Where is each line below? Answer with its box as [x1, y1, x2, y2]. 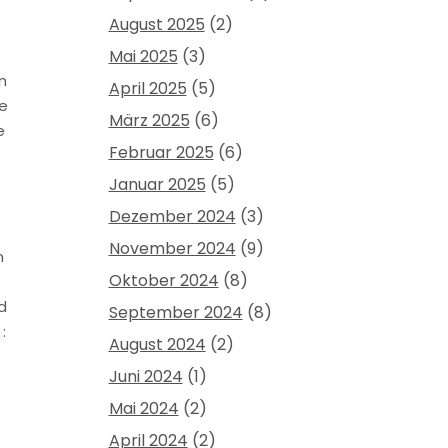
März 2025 [108, 109, 190, 133]
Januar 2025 [108, 173, 206, 197]
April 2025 [108, 77, 187, 101]
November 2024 [108, 237, 236, 261]
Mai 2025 [108, 45, 178, 69]
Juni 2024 [108, 365, 183, 389]
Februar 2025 [108, 141, 214, 165]
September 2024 [108, 301, 243, 325]
